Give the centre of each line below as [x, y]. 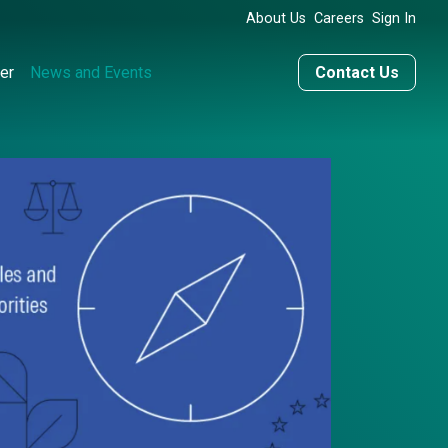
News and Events [91, 72]
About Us [276, 18]
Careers [339, 18]
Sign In [394, 18]
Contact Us [357, 72]
